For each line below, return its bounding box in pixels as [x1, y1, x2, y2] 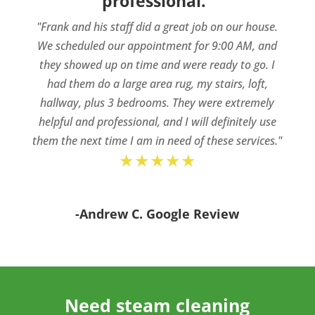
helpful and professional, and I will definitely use [38, 114, 276, 129]
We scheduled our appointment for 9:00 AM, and [37, 38, 278, 53]
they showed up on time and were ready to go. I [39, 57, 276, 72]
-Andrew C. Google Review [75, 205, 240, 222]
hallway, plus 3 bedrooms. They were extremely [40, 95, 275, 110]
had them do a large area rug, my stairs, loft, [46, 76, 268, 91]
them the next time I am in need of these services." [32, 133, 283, 148]
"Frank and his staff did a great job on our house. [37, 19, 278, 34]
